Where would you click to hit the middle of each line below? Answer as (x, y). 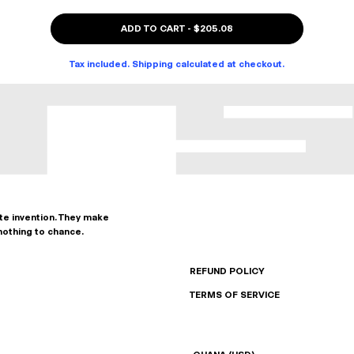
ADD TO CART (153, 28)
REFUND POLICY (227, 271)
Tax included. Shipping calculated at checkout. (177, 64)
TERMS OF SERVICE (235, 295)
